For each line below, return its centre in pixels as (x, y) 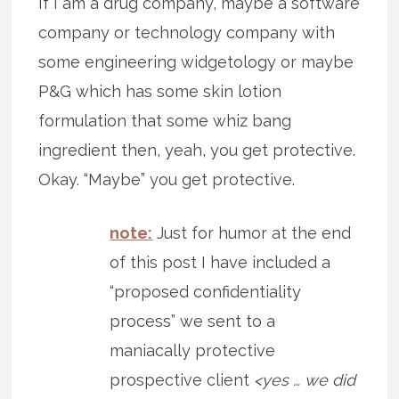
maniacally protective (193, 351)
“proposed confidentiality (206, 292)
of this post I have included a (220, 263)
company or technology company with (187, 33)
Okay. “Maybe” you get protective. (167, 180)
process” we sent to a (193, 322)
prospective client (182, 380)
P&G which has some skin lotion (160, 92)
